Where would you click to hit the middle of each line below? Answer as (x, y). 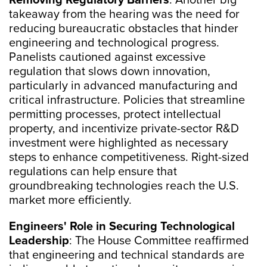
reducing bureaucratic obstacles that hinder (124, 29)
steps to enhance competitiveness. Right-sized (129, 157)
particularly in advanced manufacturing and (123, 86)
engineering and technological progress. (114, 43)
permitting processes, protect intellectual (115, 114)
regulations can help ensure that (93, 172)
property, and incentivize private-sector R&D (124, 129)
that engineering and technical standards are (127, 255)
